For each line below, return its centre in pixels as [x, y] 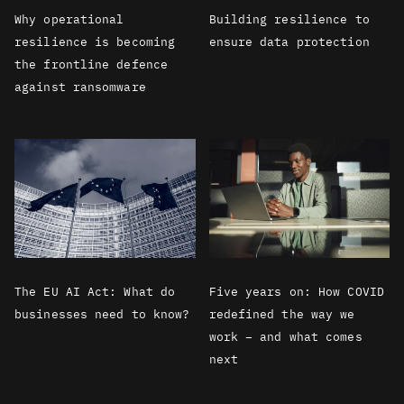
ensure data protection [289, 41]
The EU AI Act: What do [95, 291]
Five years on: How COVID [296, 291]
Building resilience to [289, 19]
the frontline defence [92, 64]
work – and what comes [285, 336]
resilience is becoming [95, 41]
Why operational [69, 19]
